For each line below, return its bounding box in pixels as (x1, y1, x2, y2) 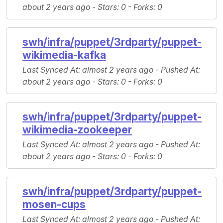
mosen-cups (22, 198, 86, 211)
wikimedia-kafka (22, 49, 106, 62)
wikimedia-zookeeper (22, 123, 132, 136)
